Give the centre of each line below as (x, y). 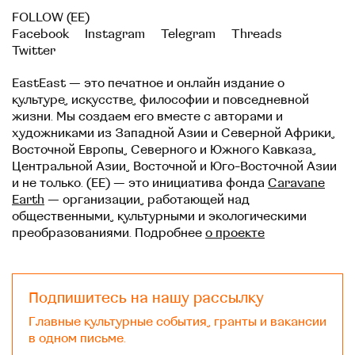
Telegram (188, 34)
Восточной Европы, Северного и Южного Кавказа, (164, 149)
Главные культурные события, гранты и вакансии (177, 321)
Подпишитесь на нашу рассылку (146, 298)
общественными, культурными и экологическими (159, 216)
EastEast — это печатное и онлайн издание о (148, 83)
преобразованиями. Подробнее (109, 233)
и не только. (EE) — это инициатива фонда (140, 183)
